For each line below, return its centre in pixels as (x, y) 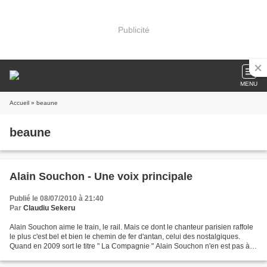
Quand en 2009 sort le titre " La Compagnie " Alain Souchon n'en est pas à (130, 246)
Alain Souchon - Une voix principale (101, 176)
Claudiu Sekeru (49, 208)
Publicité (133, 30)
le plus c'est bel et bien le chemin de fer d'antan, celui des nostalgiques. (125, 237)
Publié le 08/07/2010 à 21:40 (57, 198)
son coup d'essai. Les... (47, 256)
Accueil (19, 103)
